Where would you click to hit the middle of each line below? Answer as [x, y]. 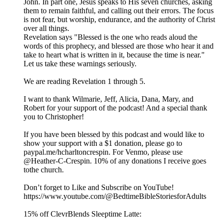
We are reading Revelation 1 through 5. [84, 82]
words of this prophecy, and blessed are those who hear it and [119, 46]
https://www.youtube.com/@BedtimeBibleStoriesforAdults [115, 196]
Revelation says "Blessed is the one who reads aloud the [110, 37]
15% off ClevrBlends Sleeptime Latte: [82, 214]
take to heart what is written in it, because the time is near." [114, 55]
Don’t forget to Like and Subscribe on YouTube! [99, 188]
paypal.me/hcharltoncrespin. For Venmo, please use [103, 152]
